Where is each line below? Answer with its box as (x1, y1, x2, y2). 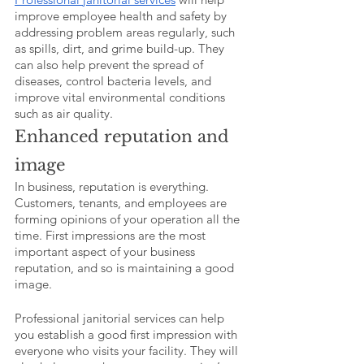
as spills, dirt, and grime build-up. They (15, 41, 227, 57)
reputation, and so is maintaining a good (15, 260, 237, 276)
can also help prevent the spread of (15, 57, 206, 73)
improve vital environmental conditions (15, 89, 228, 106)
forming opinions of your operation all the (15, 211, 243, 227)
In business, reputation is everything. (15, 179, 212, 195)
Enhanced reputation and (15, 127, 234, 147)
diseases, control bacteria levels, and (15, 73, 214, 89)
